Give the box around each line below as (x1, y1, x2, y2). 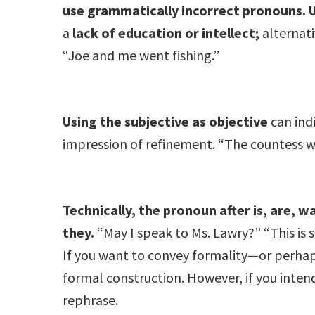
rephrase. (63, 290, 119, 309)
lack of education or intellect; (72, 23, 263, 41)
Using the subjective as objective (63, 112, 269, 130)
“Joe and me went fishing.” (63, 46, 220, 64)
